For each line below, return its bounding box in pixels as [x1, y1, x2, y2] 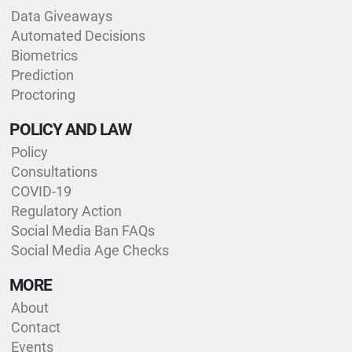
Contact [11, 318, 60, 335]
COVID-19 [11, 182, 71, 200]
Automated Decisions [11, 27, 145, 44]
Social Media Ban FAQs [11, 222, 155, 239]
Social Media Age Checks [11, 241, 169, 258]
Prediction [11, 66, 74, 83]
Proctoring [11, 86, 75, 103]
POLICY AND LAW [9, 119, 131, 139]
